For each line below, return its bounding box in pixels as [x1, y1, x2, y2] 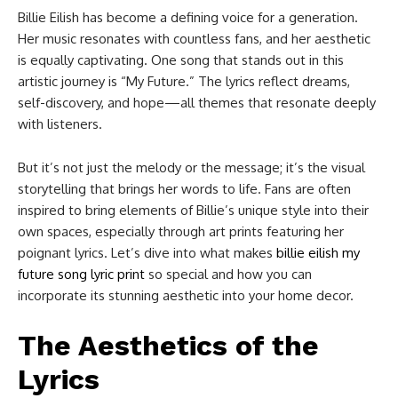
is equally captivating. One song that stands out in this [18, 51, 344, 68]
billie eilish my [276, 243, 360, 261]
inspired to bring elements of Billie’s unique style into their [18, 201, 369, 219]
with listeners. [18, 115, 102, 132]
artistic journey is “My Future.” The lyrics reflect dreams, [18, 72, 350, 90]
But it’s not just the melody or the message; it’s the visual [18, 158, 365, 176]
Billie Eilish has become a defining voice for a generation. [18, 8, 358, 26]
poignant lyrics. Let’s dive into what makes [18, 243, 276, 261]
